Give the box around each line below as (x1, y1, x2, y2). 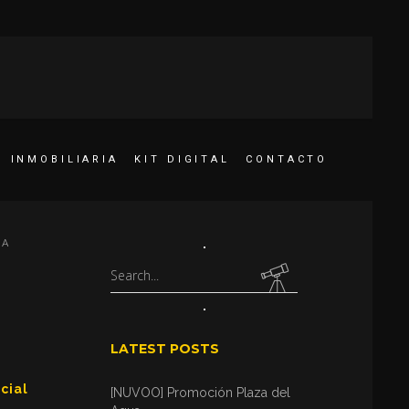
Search (110, 267, 150, 281)
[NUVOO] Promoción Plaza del (110, 385, 290, 400)
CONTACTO (246, 153, 329, 165)
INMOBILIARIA (10, 153, 119, 165)
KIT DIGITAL (134, 153, 230, 165)
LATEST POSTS (110, 341, 219, 357)
